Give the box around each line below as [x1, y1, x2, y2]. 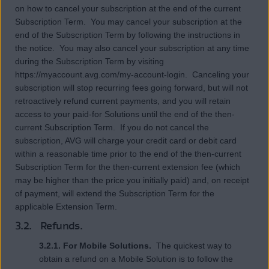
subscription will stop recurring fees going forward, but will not [15, 82, 248, 92]
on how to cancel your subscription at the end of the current [15, 3, 241, 13]
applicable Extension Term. [15, 201, 117, 211]
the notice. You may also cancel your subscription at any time [15, 43, 249, 53]
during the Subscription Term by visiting [15, 56, 164, 66]
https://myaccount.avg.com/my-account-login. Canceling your [15, 69, 249, 79]
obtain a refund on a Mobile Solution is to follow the [39, 253, 233, 264]
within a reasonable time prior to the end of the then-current [15, 148, 241, 159]
